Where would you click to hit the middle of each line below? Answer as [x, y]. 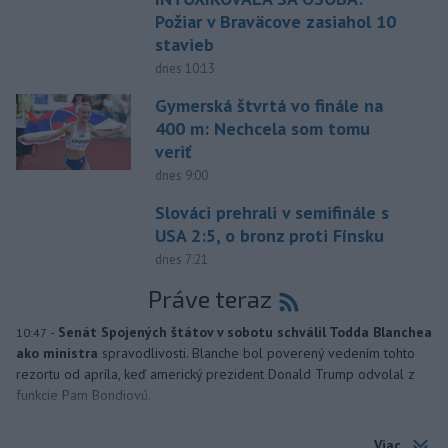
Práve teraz [209, 298]
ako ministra [59, 352]
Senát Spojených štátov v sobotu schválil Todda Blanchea [245, 331]
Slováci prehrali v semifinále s [271, 212]
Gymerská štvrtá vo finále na [268, 105]
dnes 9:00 [181, 175]
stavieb [184, 44]
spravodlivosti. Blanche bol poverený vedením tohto [258, 352]
